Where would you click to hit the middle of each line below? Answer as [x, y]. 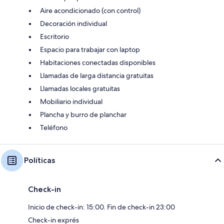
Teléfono [54, 128]
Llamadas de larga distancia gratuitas [97, 76]
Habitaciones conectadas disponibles [98, 63]
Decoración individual [73, 24]
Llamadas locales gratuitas [80, 89]
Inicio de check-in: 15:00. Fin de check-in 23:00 [101, 207]
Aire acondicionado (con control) [90, 11]
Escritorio [54, 37]
